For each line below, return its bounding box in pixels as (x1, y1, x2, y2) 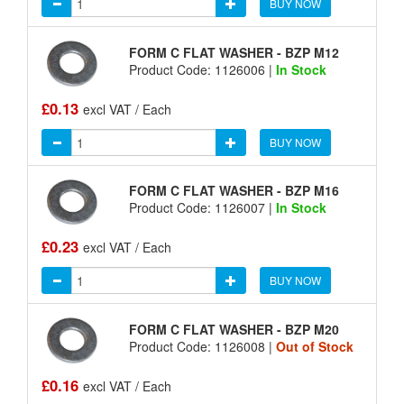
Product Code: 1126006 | (128, 60, 276, 78)
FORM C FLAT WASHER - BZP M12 (128, 42, 339, 61)
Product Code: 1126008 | (128, 336, 276, 355)
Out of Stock (275, 336, 353, 355)
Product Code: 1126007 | (128, 198, 276, 217)
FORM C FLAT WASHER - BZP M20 (128, 319, 339, 338)
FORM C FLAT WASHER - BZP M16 (128, 181, 339, 200)
